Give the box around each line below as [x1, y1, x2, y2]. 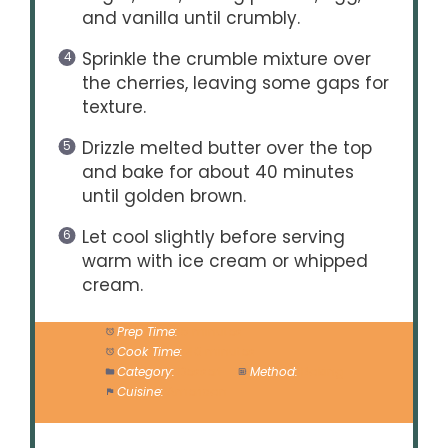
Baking [300, 364, 344, 381]
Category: [116, 364, 175, 381]
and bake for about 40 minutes [81, 159, 354, 184]
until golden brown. [81, 183, 246, 208]
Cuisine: [116, 384, 164, 401]
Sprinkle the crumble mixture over [81, 46, 371, 71]
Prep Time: [116, 324, 178, 341]
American [166, 384, 227, 401]
